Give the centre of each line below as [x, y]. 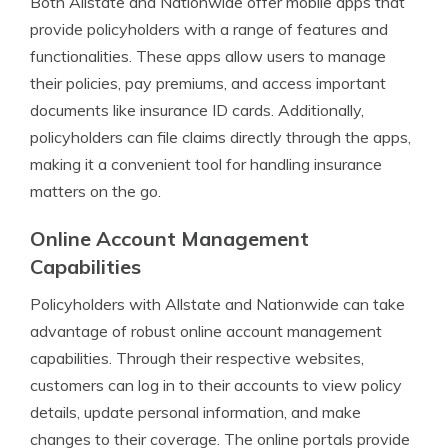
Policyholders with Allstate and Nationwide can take [217, 304]
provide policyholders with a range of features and [209, 29]
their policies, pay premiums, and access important [208, 83]
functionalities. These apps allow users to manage [208, 56]
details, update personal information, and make [195, 412]
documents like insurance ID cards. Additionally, [197, 110]
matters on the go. [95, 191]
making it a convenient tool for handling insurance [206, 164]
